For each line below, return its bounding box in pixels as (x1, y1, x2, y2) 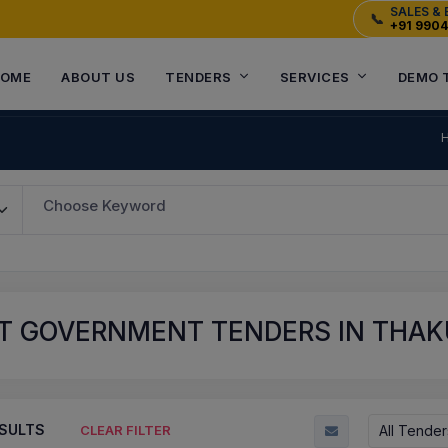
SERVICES (279, 69, 350, 85)
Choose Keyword (43, 196, 167, 215)
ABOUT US (61, 69, 135, 85)
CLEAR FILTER (80, 422, 171, 439)
